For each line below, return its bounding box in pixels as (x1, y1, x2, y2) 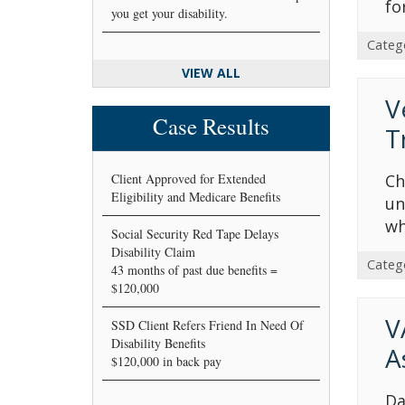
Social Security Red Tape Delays (111, 224, 278, 242)
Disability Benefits (111, 334, 205, 352)
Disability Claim (111, 242, 195, 260)
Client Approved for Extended (111, 169, 266, 187)
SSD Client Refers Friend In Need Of (111, 316, 304, 334)
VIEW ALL (181, 63, 240, 81)
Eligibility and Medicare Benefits (111, 187, 280, 205)
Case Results (152, 110, 269, 141)
